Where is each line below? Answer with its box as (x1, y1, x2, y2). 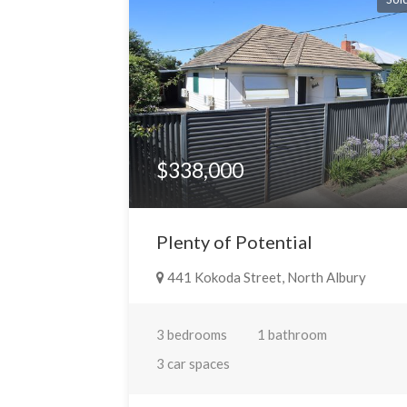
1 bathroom (257, 326, 328, 343)
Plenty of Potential (156, 231, 313, 253)
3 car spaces (156, 355, 231, 372)
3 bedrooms (156, 326, 228, 343)
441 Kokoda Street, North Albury (164, 269, 367, 286)
